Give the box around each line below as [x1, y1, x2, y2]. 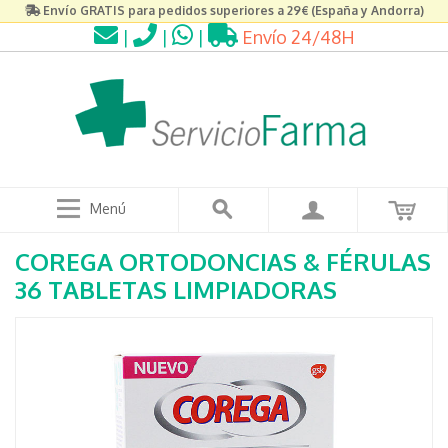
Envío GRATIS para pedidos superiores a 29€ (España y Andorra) [42, 3, 424, 18]
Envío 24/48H [237, 26, 355, 48]
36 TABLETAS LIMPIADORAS [15, 274, 337, 305]
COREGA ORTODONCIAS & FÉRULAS [15, 246, 431, 277]
